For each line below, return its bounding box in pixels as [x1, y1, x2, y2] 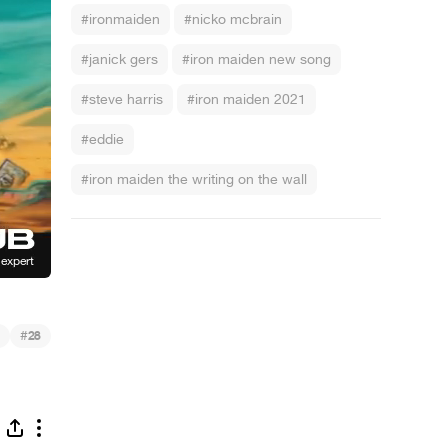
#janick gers [81, 50, 158, 69]
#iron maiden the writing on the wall [81, 170, 307, 189]
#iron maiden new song [182, 50, 331, 69]
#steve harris [81, 90, 163, 109]
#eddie [81, 130, 124, 149]
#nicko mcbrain [184, 10, 282, 29]
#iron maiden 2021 [187, 90, 306, 109]
